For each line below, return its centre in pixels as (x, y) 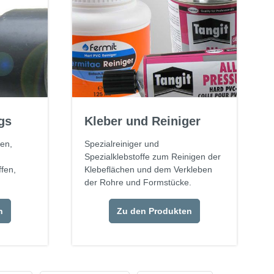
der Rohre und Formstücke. (138, 183)
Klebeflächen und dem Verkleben (149, 170)
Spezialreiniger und (122, 144)
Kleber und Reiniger (143, 121)
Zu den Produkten (155, 211)
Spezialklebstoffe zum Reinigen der (153, 157)
